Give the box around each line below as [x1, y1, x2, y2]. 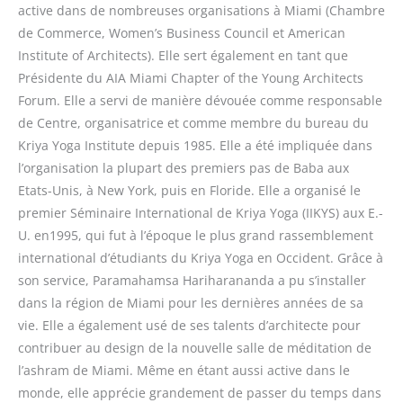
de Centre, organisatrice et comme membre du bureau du [18, 113, 369, 131]
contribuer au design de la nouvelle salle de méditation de [18, 338, 372, 356]
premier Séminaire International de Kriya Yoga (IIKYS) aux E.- [18, 203, 383, 221]
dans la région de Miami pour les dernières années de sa [18, 293, 363, 311]
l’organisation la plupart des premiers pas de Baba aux [18, 158, 349, 176]
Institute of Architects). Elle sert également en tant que [18, 46, 348, 64]
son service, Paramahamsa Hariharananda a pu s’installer [18, 271, 366, 289]
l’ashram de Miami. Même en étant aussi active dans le [18, 361, 350, 379]
